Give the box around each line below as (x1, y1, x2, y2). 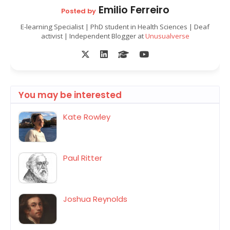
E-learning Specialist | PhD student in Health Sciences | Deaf (21, 22, 209, 31)
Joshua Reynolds (63, 193, 127, 204)
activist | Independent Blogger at (41, 31, 145, 41)
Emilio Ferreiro (95, 2, 169, 17)
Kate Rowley (63, 111, 110, 122)
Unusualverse (145, 31, 189, 41)
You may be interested (18, 88, 122, 101)
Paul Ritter (63, 152, 102, 163)
